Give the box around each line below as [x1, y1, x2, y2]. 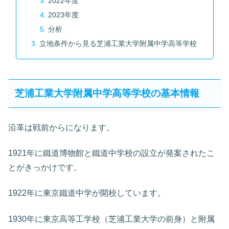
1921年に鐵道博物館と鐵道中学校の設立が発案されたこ [8, 149, 215, 158]
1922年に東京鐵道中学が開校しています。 [8, 189, 166, 198]
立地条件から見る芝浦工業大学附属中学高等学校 [39, 39, 197, 48]
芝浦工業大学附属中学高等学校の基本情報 [15, 88, 200, 99]
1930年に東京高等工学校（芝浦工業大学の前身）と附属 [8, 214, 215, 223]
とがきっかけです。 [8, 163, 82, 172]
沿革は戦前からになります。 [8, 123, 114, 132]
